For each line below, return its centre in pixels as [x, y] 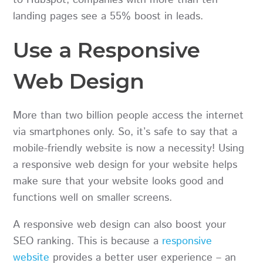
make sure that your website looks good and [119, 182]
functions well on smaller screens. [93, 198]
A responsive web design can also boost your [120, 225]
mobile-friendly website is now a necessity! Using [129, 149]
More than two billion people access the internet [129, 116]
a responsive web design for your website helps [125, 165]
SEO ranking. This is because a [88, 242]
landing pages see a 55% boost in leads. [108, 16]
